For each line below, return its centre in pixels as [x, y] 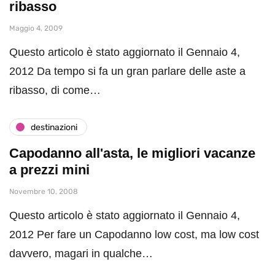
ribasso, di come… [55, 91]
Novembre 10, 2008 [44, 192]
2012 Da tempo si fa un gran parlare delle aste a [127, 72]
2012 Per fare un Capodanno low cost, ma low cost [134, 235]
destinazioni [54, 127]
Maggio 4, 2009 [36, 29]
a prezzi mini [49, 170]
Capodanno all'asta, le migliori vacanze [132, 153]
